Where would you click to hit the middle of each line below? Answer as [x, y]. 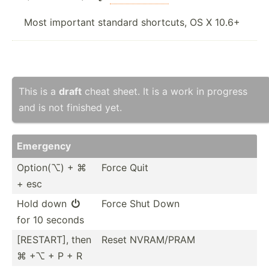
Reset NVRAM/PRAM [148, 239]
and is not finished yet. [70, 107]
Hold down [43, 203]
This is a [39, 91]
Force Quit [125, 167]
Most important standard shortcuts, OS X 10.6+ [132, 22]
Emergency [44, 146]
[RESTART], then [54, 239]
